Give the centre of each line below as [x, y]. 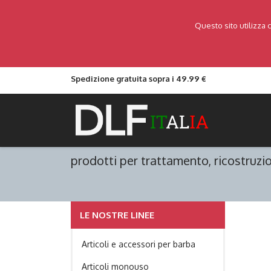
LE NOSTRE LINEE [117, 215]
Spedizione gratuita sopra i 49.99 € [139, 79]
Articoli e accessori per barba [139, 244]
